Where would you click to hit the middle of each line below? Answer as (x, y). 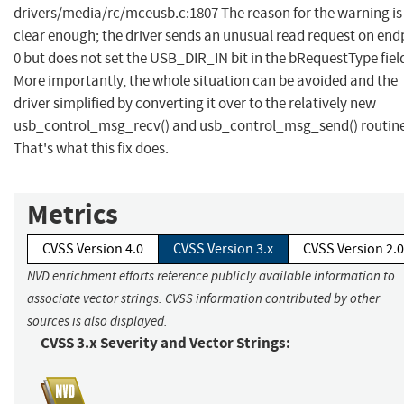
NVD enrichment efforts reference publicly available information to (211, 276)
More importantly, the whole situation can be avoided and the (206, 81)
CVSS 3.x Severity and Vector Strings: (165, 344)
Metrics (73, 215)
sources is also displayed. (97, 321)
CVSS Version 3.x (223, 249)
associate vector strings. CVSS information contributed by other (203, 299)
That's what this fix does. (91, 149)
